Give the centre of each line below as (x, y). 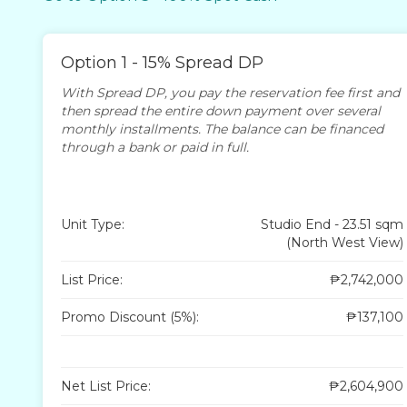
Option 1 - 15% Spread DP (162, 62)
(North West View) (344, 242)
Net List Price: (106, 386)
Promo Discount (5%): (130, 317)
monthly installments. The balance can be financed (222, 129)
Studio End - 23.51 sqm (332, 224)
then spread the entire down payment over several (221, 110)
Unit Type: (93, 224)
